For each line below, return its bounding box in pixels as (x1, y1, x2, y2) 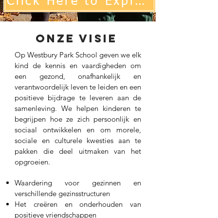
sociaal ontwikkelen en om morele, (15, 125, 141, 134)
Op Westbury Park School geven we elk (15, 50, 141, 59)
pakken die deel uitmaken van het (15, 146, 141, 156)
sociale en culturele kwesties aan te (15, 136, 141, 145)
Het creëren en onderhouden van (15, 200, 141, 209)
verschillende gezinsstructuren (15, 189, 110, 198)
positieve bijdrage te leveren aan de (15, 93, 141, 102)
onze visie (36, 32, 117, 45)
